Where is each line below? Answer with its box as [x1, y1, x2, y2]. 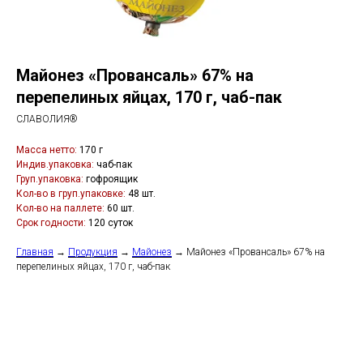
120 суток [86, 217, 133, 228]
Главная [16, 246, 53, 258]
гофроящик [83, 173, 138, 185]
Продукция [68, 246, 117, 258]
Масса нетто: [16, 144, 77, 156]
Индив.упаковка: [16, 159, 94, 170]
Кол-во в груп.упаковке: [16, 188, 126, 199]
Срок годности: [16, 217, 86, 228]
